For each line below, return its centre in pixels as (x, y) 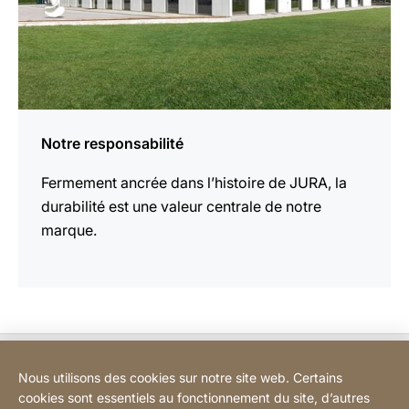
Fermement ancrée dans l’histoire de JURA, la (194, 183)
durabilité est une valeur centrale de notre (181, 206)
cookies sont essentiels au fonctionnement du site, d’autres (194, 398)
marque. (69, 230)
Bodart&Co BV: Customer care (112, 360)
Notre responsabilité (112, 143)
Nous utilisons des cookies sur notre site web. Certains (180, 378)
